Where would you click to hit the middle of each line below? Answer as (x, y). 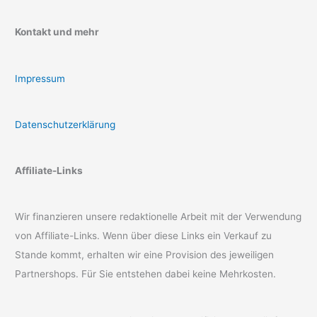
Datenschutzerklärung (65, 124)
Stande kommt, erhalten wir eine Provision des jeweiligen (145, 255)
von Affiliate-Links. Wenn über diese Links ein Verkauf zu (144, 236)
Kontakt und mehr (57, 32)
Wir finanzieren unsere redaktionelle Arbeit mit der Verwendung (158, 217)
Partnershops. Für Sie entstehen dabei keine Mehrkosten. (146, 274)
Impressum (40, 78)
